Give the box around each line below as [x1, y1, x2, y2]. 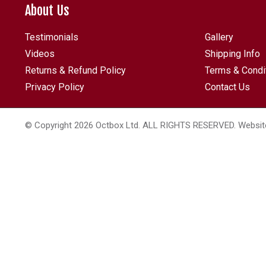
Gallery [205, 31, 233, 43]
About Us [25, 2, 69, 18]
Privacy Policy [25, 81, 84, 93]
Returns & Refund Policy [25, 65, 126, 76]
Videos [25, 48, 55, 59]
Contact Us [205, 81, 250, 93]
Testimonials [25, 31, 78, 43]
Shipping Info [205, 48, 260, 59]
